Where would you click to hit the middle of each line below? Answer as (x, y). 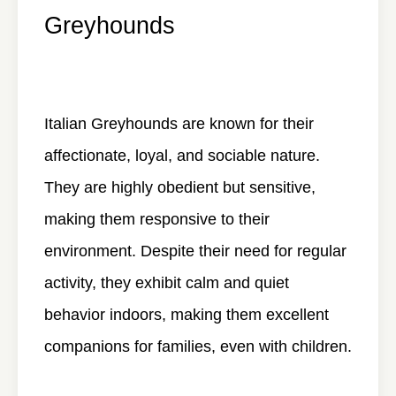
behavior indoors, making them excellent (187, 315)
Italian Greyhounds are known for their (179, 124)
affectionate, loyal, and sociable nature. (182, 156)
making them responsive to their (157, 220)
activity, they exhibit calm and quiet (167, 283)
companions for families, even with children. (198, 347)
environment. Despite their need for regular (195, 251)
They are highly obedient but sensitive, (180, 188)
